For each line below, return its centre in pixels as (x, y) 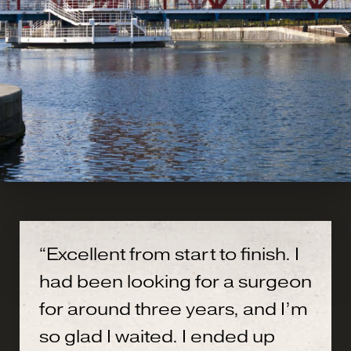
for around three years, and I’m (174, 309)
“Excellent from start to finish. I (169, 254)
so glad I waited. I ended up (157, 336)
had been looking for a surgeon (175, 281)
